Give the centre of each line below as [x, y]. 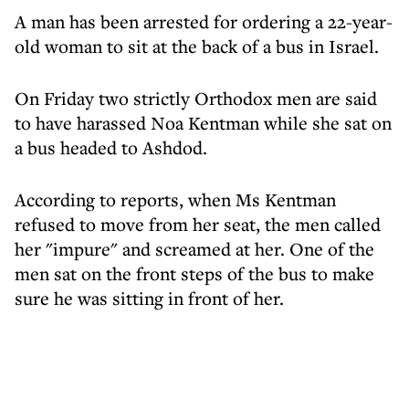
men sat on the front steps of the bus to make [194, 273]
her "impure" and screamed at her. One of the [194, 249]
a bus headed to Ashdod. [111, 147]
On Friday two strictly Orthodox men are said [196, 98]
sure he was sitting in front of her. [149, 298]
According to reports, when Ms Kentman [175, 199]
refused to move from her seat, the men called [198, 224]
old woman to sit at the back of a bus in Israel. [197, 46]
